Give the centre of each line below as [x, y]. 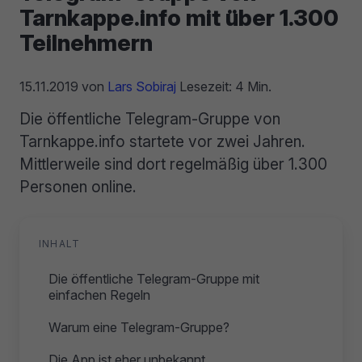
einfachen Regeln [99, 295]
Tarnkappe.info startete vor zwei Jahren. [162, 142]
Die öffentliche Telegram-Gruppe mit [154, 279]
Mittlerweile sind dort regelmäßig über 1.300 [173, 164]
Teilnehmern [86, 43]
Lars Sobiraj [142, 87]
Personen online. [78, 187]
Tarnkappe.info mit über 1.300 [179, 18]
